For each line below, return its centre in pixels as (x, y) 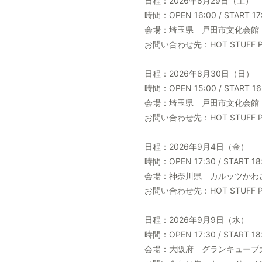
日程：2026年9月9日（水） (196, 220)
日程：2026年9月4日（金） (196, 146)
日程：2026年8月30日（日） (199, 73)
